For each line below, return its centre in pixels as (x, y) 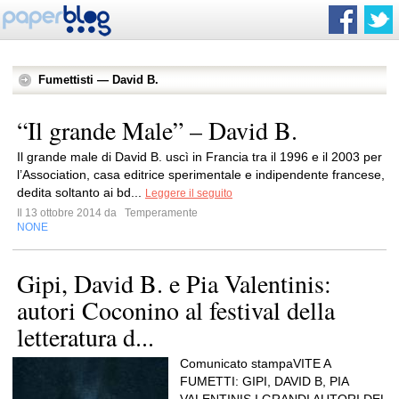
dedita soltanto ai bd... (81, 192)
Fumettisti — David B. (98, 80)
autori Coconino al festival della (176, 310)
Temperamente (160, 213)
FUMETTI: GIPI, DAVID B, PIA (264, 381)
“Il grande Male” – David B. (157, 130)
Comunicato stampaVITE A (255, 363)
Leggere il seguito (189, 193)
